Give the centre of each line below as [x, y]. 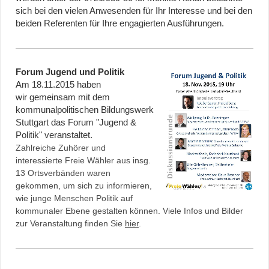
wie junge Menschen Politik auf [74, 198]
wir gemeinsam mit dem [63, 98]
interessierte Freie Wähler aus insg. [83, 161]
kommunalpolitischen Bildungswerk [85, 110]
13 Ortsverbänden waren [63, 173]
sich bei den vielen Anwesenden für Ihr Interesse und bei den [134, 11]
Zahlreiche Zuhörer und [61, 148]
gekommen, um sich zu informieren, [84, 186]
